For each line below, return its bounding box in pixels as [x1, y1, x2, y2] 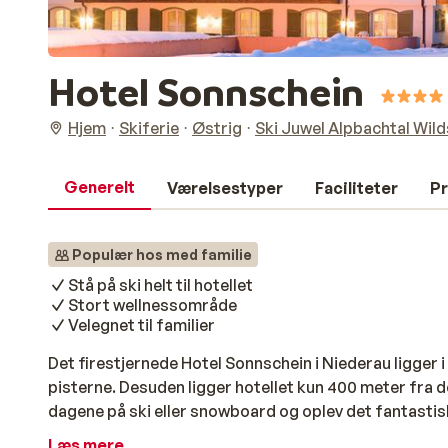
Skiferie [119, 118, 179, 138]
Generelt [64, 177, 135, 197]
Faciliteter [315, 178, 398, 198]
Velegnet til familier [68, 315, 215, 335]
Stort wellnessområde [68, 295, 237, 315]
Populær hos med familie [72, 246, 252, 263]
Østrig [192, 118, 242, 138]
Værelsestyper [167, 178, 283, 198]
